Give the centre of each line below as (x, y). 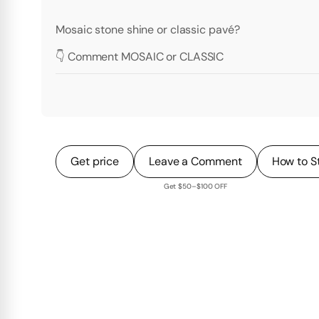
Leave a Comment (195, 162)
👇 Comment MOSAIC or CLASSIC (140, 57)
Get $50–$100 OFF (195, 187)
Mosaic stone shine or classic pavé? (148, 30)
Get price (95, 162)
